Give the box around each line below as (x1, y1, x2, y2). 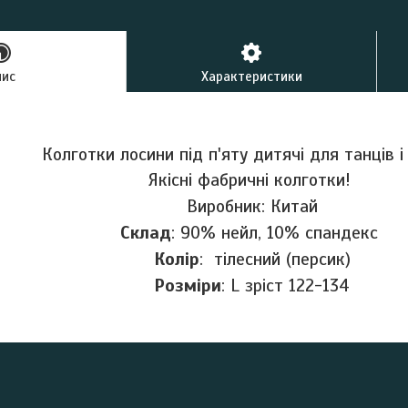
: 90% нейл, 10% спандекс (171, 220, 383, 244)
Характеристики (200, 67, 302, 85)
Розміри (154, 273, 221, 297)
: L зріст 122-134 (221, 273, 350, 297)
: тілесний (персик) (199, 247, 351, 270)
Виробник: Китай (186, 195, 318, 219)
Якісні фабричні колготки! (148, 168, 356, 192)
